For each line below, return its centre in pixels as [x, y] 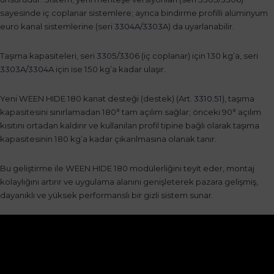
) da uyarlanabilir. [201, 27]
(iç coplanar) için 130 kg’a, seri [200, 56]
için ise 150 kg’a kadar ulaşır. [111, 69]
